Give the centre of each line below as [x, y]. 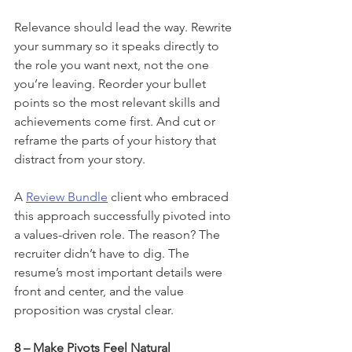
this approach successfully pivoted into [124, 215]
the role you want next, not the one [113, 64]
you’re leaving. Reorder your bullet [112, 83]
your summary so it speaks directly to [118, 46]
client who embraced [170, 196]
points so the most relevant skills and [119, 102]
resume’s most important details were [120, 272]
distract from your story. [80, 159]
